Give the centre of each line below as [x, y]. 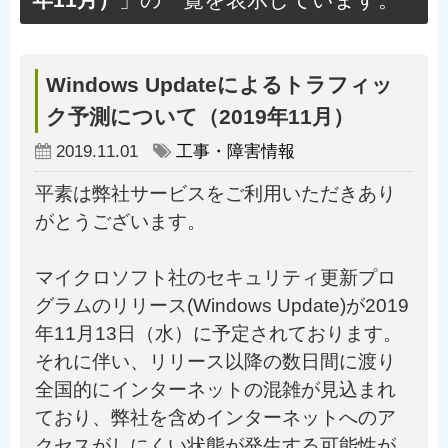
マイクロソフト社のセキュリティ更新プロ [215, 277]
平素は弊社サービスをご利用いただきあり [215, 193]
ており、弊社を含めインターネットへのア [215, 417]
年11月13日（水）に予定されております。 [218, 333]
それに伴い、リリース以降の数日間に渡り [215, 361]
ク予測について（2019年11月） [200, 117]
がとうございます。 [120, 221]
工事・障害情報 [235, 151]
